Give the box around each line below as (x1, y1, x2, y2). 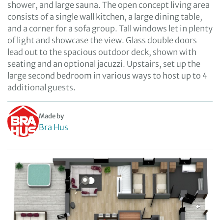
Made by (39, 112, 64, 120)
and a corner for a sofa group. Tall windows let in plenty (7, 24, 213, 33)
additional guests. (7, 82, 76, 92)
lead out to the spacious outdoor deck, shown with (7, 47, 196, 57)
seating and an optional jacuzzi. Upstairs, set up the (7, 59, 200, 69)
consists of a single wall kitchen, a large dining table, (7, 12, 202, 22)
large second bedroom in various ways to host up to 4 (7, 71, 208, 81)
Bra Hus (39, 122, 68, 132)
